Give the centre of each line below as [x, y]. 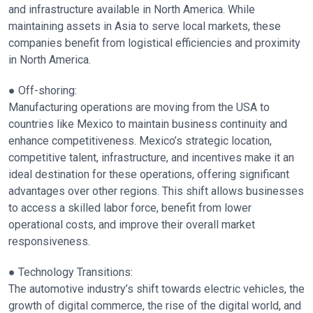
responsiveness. [49, 241]
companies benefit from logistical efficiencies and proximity [154, 43]
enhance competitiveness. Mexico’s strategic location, [140, 141]
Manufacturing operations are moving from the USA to [139, 107]
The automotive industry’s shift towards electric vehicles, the [156, 289]
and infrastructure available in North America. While [132, 9]
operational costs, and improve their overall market [132, 225]
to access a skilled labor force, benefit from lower [130, 208]
